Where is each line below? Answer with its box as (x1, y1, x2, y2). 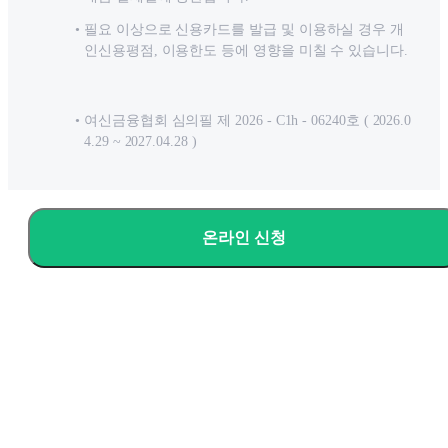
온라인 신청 (202, 229, 286, 247)
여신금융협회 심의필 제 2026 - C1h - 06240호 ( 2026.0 (84, 113, 412, 129)
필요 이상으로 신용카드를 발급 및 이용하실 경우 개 (84, 22, 405, 38)
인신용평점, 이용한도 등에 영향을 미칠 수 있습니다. (84, 43, 408, 59)
